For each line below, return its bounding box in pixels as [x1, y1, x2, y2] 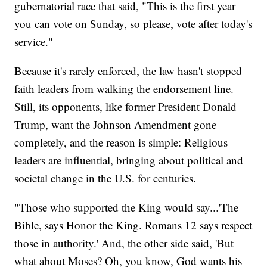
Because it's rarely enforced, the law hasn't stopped [14, 63, 243, 78]
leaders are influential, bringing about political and [14, 152, 244, 167]
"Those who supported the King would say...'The [14, 199, 239, 215]
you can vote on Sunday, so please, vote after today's [14, 15, 253, 31]
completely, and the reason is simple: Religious [14, 134, 228, 150]
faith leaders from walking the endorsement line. [14, 80, 234, 96]
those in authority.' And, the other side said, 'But [14, 235, 234, 250]
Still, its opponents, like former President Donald [14, 98, 237, 114]
